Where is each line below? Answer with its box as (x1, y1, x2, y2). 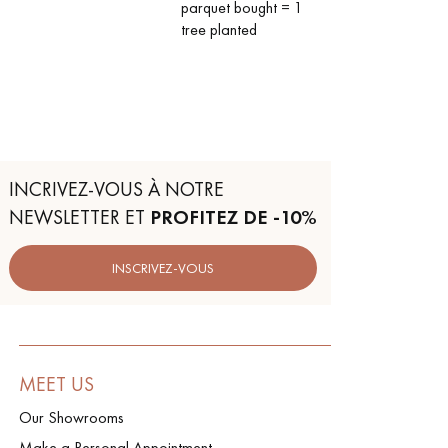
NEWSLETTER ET (9, 204, 150, 230)
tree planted (181, 18, 257, 40)
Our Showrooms (19, 407, 125, 428)
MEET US (19, 371, 95, 397)
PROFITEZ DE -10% (150, 204, 317, 230)
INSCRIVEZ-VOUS (112, 258, 214, 277)
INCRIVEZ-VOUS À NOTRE (9, 176, 224, 202)
